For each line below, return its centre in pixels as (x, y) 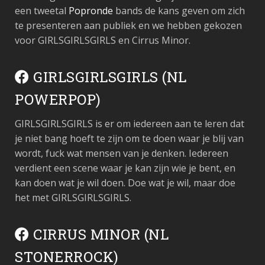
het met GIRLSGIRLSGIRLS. (73, 198)
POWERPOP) (58, 99)
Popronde (92, 11)
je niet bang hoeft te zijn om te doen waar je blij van (129, 138)
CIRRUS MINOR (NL (99, 234)
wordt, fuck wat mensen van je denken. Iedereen (122, 153)
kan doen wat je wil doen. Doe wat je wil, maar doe (125, 183)
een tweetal (42, 11)
